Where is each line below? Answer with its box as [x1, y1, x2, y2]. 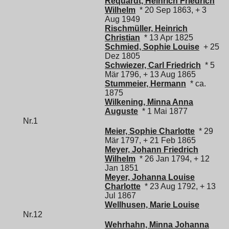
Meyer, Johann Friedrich [105, 145, 198, 154]
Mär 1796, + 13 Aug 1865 [105, 70, 196, 79]
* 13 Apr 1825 [140, 33, 193, 42]
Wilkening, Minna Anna [105, 97, 193, 106]
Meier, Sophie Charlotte [105, 126, 195, 135]
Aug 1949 [105, 14, 140, 24]
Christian [105, 33, 140, 42]
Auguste [105, 106, 138, 116]
